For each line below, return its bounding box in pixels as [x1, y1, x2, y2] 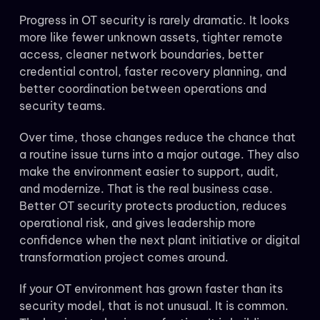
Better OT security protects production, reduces [19, 199, 286, 214]
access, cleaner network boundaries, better [19, 47, 264, 62]
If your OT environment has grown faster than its [19, 281, 283, 296]
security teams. [19, 99, 106, 114]
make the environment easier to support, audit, [19, 164, 279, 179]
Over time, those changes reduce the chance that [19, 130, 296, 145]
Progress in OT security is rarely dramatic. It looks [19, 13, 289, 28]
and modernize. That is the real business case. [19, 181, 273, 196]
